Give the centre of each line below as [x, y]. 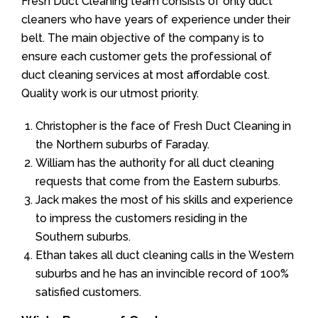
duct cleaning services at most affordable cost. [146, 75]
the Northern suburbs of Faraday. [122, 144]
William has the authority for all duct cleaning [155, 163]
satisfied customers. [88, 292]
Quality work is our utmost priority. [110, 93]
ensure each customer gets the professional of [147, 56]
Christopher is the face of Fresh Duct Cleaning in [163, 126]
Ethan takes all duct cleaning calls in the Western [165, 255]
